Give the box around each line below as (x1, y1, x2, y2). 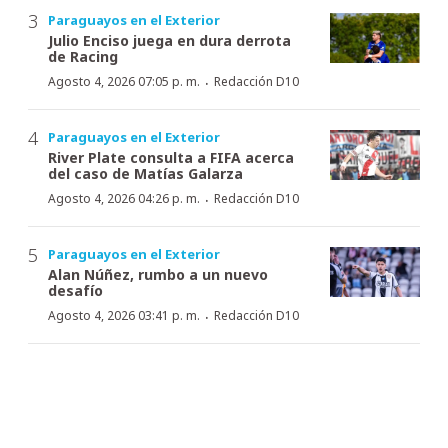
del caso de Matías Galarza (48, 163, 243, 183)
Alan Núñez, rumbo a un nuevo (48, 264, 268, 284)
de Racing (48, 46, 118, 66)
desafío (48, 280, 103, 300)
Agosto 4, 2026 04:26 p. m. (48, 189, 200, 207)
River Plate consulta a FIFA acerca (48, 147, 294, 167)
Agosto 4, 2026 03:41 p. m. (48, 306, 200, 324)
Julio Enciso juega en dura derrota (48, 30, 291, 50)
